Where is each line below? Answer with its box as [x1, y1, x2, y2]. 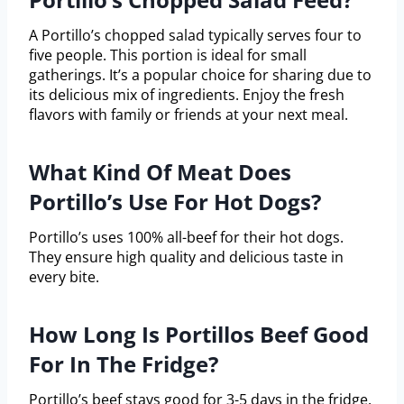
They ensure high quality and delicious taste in [29, 247, 344, 268]
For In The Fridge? [29, 349, 218, 380]
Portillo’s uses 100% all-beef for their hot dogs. [29, 227, 344, 248]
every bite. [29, 267, 99, 288]
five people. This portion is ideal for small [29, 45, 307, 66]
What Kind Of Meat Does [29, 157, 291, 188]
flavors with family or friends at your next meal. [29, 105, 348, 125]
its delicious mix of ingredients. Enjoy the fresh [29, 85, 344, 106]
